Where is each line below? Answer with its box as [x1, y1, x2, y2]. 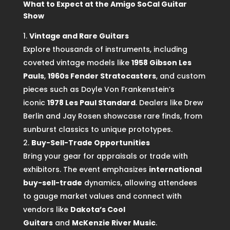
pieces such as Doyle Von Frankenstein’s [23, 84, 175, 95]
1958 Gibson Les [131, 57, 191, 68]
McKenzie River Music [71, 218, 156, 228]
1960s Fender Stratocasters [47, 71, 156, 82]
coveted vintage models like [23, 57, 131, 68]
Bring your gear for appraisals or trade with [23, 151, 188, 162]
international [148, 164, 202, 175]
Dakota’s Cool [70, 204, 125, 215]
